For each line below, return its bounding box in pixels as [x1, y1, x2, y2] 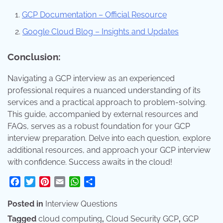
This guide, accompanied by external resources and [7, 110, 198, 119]
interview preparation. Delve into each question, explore [7, 133, 211, 143]
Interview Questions [45, 199, 117, 209]
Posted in [7, 199, 45, 209]
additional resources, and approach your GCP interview [7, 145, 211, 155]
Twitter [35, 177, 60, 187]
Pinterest [50, 177, 82, 187]
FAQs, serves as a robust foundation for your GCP [7, 121, 190, 131]
